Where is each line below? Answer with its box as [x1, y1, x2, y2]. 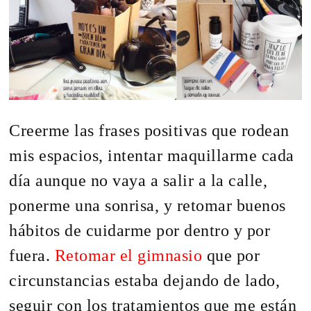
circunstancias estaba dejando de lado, [9, 271, 280, 289]
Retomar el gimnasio [54, 246, 203, 264]
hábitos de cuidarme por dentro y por [9, 221, 271, 239]
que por [202, 246, 260, 264]
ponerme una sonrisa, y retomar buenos [9, 196, 286, 215]
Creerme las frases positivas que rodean [9, 121, 289, 140]
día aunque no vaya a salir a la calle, [9, 171, 268, 190]
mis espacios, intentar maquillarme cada [9, 146, 294, 165]
